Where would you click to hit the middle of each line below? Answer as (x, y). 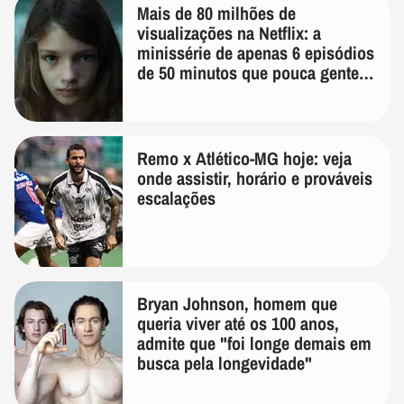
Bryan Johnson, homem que (237, 303)
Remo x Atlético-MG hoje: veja (244, 158)
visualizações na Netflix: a (229, 33)
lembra (161, 92)
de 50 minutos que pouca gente (248, 73)
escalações (176, 198)
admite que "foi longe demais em (254, 343)
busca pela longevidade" (225, 363)
